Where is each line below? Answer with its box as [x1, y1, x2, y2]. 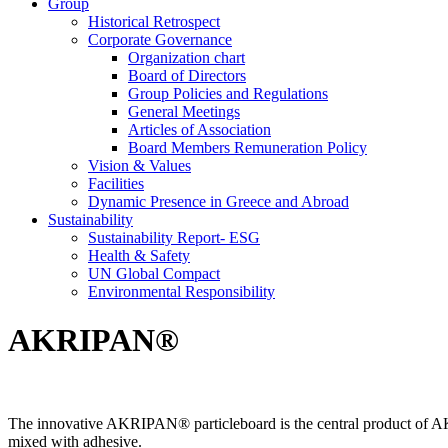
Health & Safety [88, 247, 190, 264]
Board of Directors [128, 67, 246, 84]
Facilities [88, 175, 144, 192]
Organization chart [128, 49, 245, 66]
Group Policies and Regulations [128, 85, 328, 102]
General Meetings [128, 103, 240, 120]
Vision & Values [88, 157, 191, 174]
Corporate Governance [88, 31, 232, 48]
